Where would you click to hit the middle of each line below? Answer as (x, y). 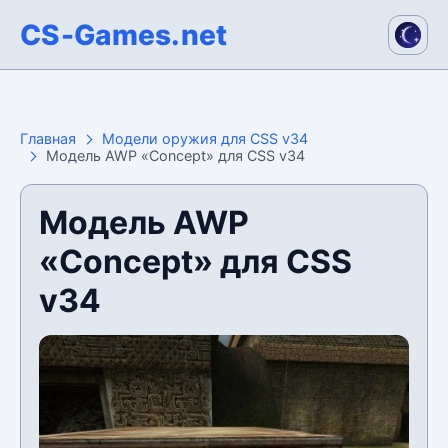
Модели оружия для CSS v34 (205, 138)
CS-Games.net (124, 34)
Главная (48, 138)
